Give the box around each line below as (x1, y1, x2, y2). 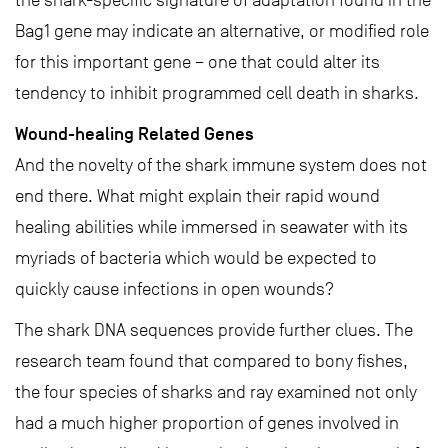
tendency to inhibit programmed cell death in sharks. (15, 83, 419, 104)
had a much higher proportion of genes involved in (15, 413, 399, 434)
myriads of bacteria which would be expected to (15, 248, 377, 269)
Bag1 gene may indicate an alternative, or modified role (15, 21, 429, 42)
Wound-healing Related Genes (15, 123, 254, 146)
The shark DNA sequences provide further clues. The (15, 320, 413, 341)
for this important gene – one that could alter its (15, 52, 380, 73)
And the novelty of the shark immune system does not (15, 155, 427, 176)
